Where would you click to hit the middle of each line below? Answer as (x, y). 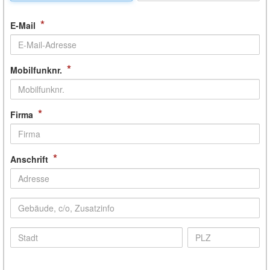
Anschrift (29, 159)
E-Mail (23, 25)
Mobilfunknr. (36, 70)
